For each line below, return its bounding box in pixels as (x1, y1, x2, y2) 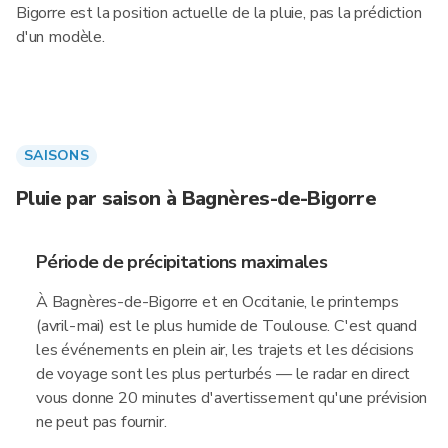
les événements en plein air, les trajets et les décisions (36, 339, 414, 361)
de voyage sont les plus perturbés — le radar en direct (36, 363, 411, 385)
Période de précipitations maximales (36, 250, 327, 274)
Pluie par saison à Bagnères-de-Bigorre (16, 185, 377, 212)
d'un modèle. (16, 26, 105, 48)
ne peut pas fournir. (36, 411, 167, 433)
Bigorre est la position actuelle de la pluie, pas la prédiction (16, 2, 422, 24)
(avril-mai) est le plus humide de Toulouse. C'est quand (36, 315, 418, 337)
